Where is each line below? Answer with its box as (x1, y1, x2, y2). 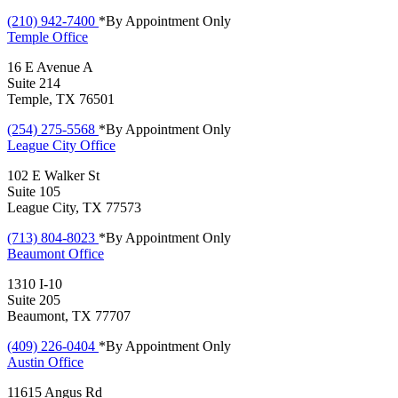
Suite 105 (7, 183, 60, 199)
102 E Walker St (7, 167, 99, 183)
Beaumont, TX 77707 (7, 307, 131, 323)
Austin (7, 354, 48, 370)
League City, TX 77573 (7, 199, 141, 215)
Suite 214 (7, 75, 60, 91)
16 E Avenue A (7, 59, 93, 75)
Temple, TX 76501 (7, 91, 115, 107)
